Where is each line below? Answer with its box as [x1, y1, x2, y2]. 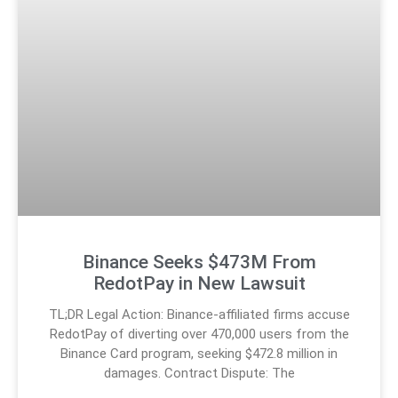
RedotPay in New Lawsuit [92, 272, 306, 294]
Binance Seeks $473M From [82, 251, 316, 273]
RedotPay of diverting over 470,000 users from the [49, 325, 349, 342]
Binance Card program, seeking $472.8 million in [60, 345, 338, 362]
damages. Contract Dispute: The [103, 364, 295, 381]
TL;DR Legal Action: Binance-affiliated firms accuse [48, 306, 350, 322]
